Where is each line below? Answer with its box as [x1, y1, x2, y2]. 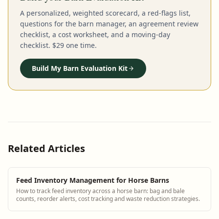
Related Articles [8, 141, 85, 155]
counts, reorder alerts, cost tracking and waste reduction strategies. [16, 194, 200, 203]
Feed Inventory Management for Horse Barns [16, 175, 169, 185]
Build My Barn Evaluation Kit [32, 63, 128, 73]
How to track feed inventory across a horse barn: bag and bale [16, 186, 185, 195]
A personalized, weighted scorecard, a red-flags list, [20, 8, 191, 18]
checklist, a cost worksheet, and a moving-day [20, 29, 170, 39]
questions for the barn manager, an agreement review [20, 19, 198, 28]
